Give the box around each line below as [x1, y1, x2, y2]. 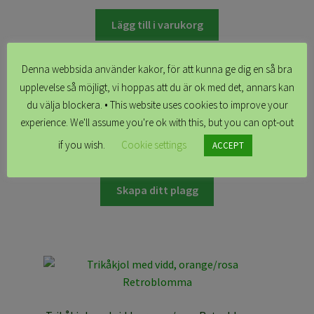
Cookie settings [121, 138, 186, 152]
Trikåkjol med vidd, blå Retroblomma [67, 125, 247, 140]
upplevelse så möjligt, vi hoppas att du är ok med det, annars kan [20, 80, 294, 94]
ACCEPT [212, 139, 244, 152]
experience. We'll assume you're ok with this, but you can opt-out [20, 116, 294, 130]
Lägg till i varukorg [111, 18, 203, 32]
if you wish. [58, 138, 107, 152]
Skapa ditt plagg [116, 182, 198, 197]
